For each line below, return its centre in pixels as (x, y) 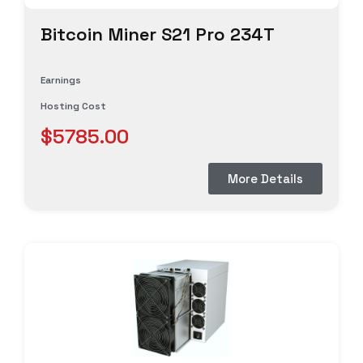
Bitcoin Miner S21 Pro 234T (158, 34)
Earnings (61, 80)
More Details (265, 178)
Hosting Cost (73, 106)
